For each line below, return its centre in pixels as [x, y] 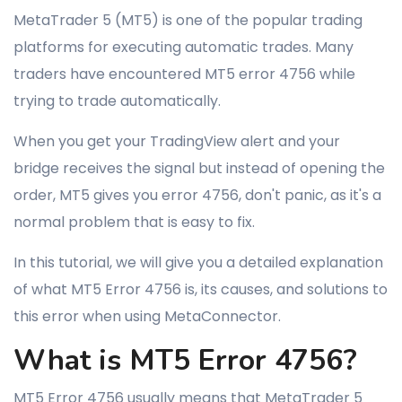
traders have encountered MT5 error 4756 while [184, 74]
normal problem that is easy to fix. [134, 222]
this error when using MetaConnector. [147, 316]
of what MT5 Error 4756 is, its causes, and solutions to [201, 289]
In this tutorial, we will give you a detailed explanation [198, 262]
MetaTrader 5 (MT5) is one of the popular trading [188, 20]
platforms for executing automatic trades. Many [184, 47]
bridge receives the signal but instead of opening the [199, 168]
